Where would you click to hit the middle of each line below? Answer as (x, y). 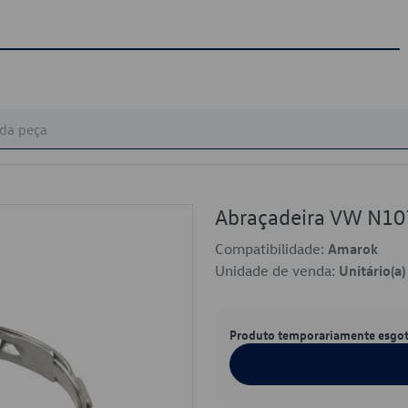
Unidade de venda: (277, 270)
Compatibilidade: (271, 249)
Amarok (353, 249)
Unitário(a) (372, 270)
